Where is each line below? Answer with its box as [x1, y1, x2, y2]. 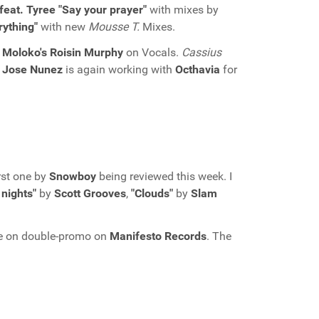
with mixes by [147, 3, 219, 16]
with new [38, 20, 88, 33]
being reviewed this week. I [96, 169, 232, 183]
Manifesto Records [110, 229, 206, 243]
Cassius [182, 46, 221, 59]
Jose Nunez [2, 63, 63, 76]
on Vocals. [123, 46, 182, 59]
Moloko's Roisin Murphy [2, 46, 123, 59]
